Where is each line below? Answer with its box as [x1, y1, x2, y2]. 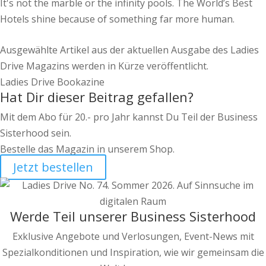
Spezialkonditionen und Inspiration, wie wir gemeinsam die [2, 246, 264, 259]
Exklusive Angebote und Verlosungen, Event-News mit [12, 230, 254, 243]
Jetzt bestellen [13, 159, 93, 176]
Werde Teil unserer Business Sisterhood [10, 207, 256, 226]
